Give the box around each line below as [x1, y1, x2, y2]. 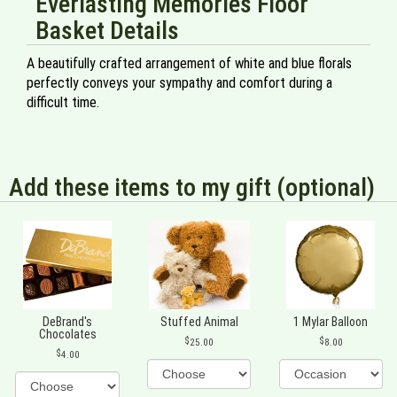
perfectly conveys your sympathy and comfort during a [27, 74, 332, 92]
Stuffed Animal [160, 315, 238, 330]
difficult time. [27, 94, 99, 112]
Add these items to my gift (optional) [9, 173, 375, 203]
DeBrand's [43, 315, 93, 330]
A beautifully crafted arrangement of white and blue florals [27, 55, 352, 73]
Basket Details [35, 16, 179, 46]
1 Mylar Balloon [293, 315, 369, 330]
